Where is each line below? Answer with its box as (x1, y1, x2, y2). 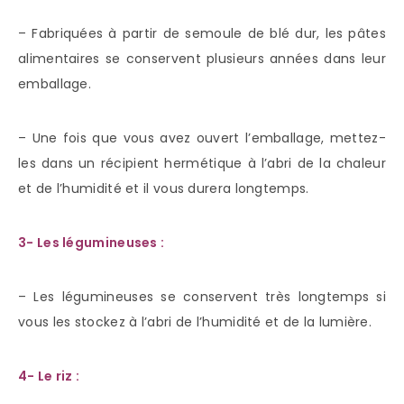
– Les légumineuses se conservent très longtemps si (18, 288, 386, 307)
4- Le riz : (18, 367, 80, 386)
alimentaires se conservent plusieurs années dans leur (18, 50, 386, 69)
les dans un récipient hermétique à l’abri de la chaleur (18, 154, 386, 173)
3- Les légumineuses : (18, 234, 165, 252)
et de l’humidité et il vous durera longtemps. (18, 179, 309, 198)
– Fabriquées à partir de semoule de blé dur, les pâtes (18, 24, 386, 43)
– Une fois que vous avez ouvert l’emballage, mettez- (18, 129, 386, 148)
